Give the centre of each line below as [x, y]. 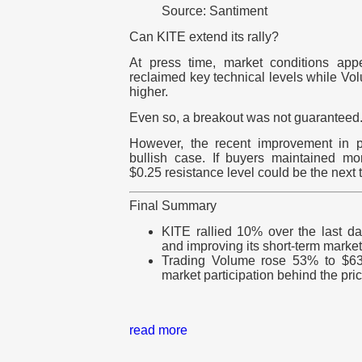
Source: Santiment [215, 11]
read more [158, 330]
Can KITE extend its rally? [204, 37]
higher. [149, 92]
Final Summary [173, 206]
